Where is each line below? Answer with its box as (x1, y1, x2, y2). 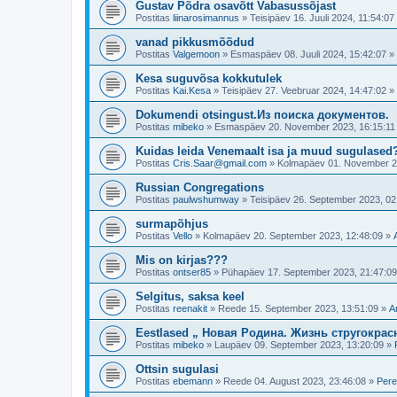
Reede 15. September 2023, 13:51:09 (218, 303, 378, 314)
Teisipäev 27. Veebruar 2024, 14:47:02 (222, 85, 386, 96)
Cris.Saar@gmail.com (173, 158, 267, 168)
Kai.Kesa (173, 85, 211, 96)
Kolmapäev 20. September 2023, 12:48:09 (203, 230, 383, 241)
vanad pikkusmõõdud (136, 35, 254, 49)
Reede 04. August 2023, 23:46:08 (223, 376, 366, 386)
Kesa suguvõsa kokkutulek (136, 72, 282, 85)
